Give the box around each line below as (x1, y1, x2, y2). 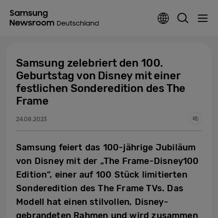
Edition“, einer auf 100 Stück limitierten (16, 169, 187, 180)
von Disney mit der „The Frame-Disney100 (16, 156, 199, 166)
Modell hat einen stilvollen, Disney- (16, 197, 168, 207)
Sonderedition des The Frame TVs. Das (16, 183, 183, 194)
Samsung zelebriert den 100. (16, 56, 163, 70)
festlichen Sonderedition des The (16, 82, 186, 95)
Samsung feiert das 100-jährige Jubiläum (16, 142, 196, 153)
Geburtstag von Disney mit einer (16, 69, 181, 82)
